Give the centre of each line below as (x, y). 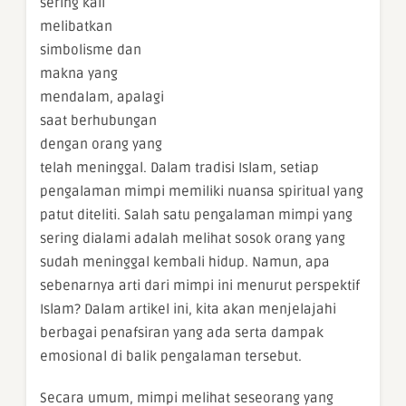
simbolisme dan (91, 49)
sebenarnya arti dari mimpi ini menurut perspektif (200, 285)
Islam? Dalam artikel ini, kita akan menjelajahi (188, 309)
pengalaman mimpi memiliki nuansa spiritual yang (202, 191)
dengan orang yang (101, 144)
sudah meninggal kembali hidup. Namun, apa (185, 261)
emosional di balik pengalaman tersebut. (171, 356)
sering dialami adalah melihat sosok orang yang (193, 238)
